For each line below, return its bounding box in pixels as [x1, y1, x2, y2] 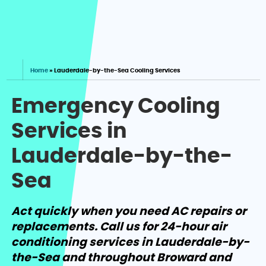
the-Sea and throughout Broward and [11, 252, 232, 264]
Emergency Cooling [11, 96, 221, 118]
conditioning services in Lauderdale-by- [11, 237, 250, 249]
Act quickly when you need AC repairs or [11, 206, 247, 218]
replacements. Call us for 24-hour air [11, 221, 227, 233]
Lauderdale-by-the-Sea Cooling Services [54, 68, 181, 74]
